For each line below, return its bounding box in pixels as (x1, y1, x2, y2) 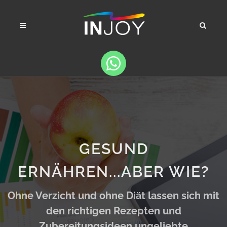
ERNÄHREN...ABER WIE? (18, 163, 209, 180)
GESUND (79, 140, 148, 158)
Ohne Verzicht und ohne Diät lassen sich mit (8, 190, 219, 202)
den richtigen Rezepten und (46, 205, 181, 217)
